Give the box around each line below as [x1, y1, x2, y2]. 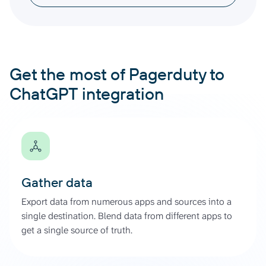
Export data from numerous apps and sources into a [21, 195, 232, 208]
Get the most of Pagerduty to [9, 63, 224, 84]
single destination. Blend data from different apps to [21, 209, 232, 222]
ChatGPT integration [9, 83, 164, 104]
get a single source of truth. [21, 223, 132, 236]
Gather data [21, 173, 93, 191]
